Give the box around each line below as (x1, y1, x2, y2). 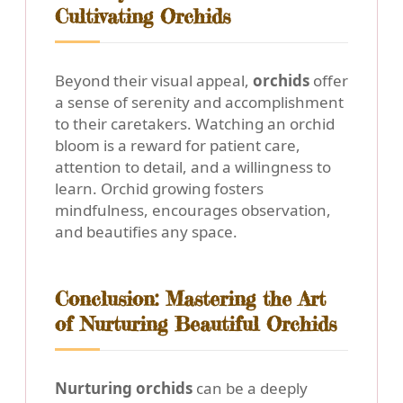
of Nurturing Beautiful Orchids (55, 311, 336, 337)
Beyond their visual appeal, (55, 70, 253, 92)
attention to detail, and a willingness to (55, 157, 331, 178)
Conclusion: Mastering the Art (55, 286, 326, 312)
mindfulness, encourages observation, (55, 200, 331, 221)
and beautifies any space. (55, 221, 237, 243)
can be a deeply (193, 378, 308, 399)
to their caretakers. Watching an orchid (55, 113, 335, 135)
